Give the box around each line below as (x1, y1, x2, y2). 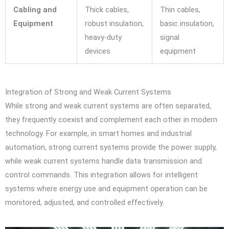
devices (84, 47, 110, 56)
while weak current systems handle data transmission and (5, 156, 202, 166)
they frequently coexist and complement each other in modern (5, 114, 217, 124)
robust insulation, (84, 19, 144, 29)
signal (159, 33, 179, 42)
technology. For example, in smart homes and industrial (5, 128, 192, 138)
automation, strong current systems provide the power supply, (5, 142, 217, 152)
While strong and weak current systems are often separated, (5, 101, 211, 110)
